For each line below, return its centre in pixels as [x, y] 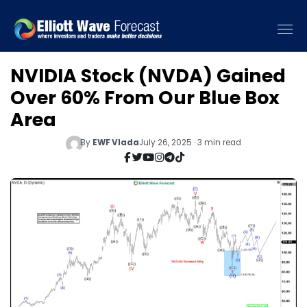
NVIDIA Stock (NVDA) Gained [148, 76]
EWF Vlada [115, 142]
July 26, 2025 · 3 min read [190, 142]
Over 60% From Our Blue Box [145, 98]
